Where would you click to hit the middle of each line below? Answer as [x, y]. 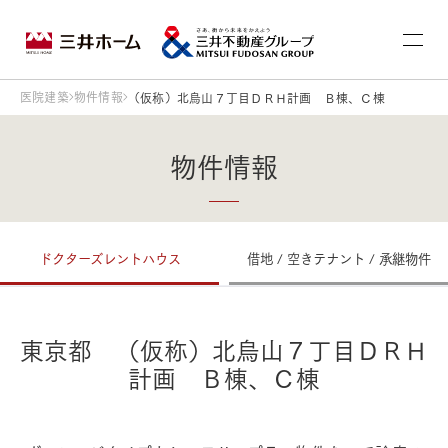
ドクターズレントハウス [109, 257]
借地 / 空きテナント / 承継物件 [338, 257]
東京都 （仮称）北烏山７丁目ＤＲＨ [224, 349]
